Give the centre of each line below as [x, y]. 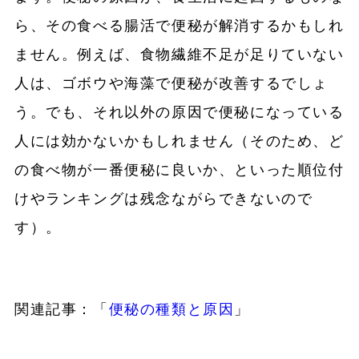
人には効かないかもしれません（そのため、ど [179, 141]
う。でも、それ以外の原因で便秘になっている [179, 113]
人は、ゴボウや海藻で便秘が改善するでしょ [171, 84]
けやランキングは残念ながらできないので [163, 199]
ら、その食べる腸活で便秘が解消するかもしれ [179, 26]
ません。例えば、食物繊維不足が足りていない [179, 55]
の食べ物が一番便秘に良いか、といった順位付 [179, 170]
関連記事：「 [61, 310]
